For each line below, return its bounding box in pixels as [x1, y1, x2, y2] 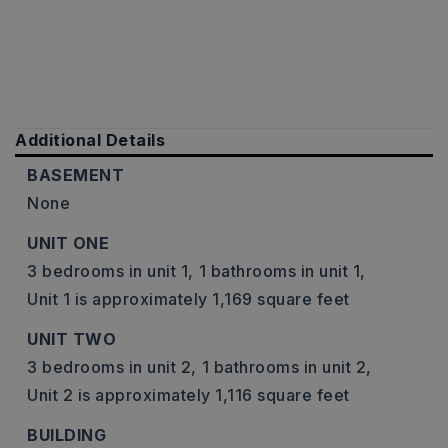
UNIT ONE [27, 233, 109, 253]
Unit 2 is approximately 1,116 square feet [27, 385, 350, 405]
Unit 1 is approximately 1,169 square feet [27, 289, 350, 309]
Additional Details [15, 130, 165, 150]
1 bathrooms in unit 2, [201, 357, 372, 377]
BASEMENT [27, 165, 124, 185]
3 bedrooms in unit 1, [27, 261, 194, 281]
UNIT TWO [27, 329, 116, 349]
